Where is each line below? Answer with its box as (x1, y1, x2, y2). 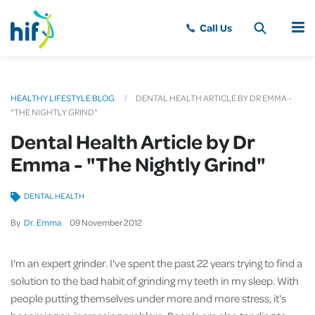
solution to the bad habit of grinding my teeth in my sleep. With (11, 274, 299, 288)
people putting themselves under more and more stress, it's (11, 291, 286, 305)
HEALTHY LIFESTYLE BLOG (11, 92, 115, 103)
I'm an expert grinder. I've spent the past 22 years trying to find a (11, 256, 302, 270)
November (81, 217, 122, 228)
